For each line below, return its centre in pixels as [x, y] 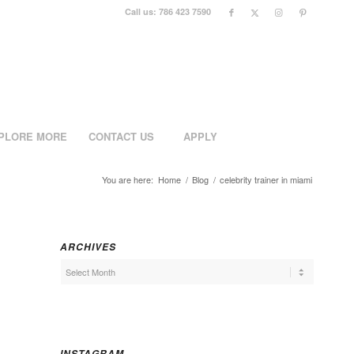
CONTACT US [121, 136]
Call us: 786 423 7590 [168, 11]
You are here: [128, 179]
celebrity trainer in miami [266, 179]
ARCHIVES [88, 247]
